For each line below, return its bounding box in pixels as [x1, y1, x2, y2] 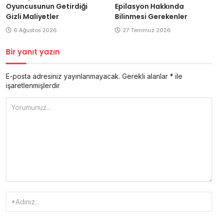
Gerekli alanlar [122, 72, 170, 81]
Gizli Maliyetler [6, 12, 59, 22]
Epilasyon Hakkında [115, 1, 184, 12]
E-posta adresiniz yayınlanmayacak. [6, 72, 120, 81]
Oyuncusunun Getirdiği [6, 1, 88, 12]
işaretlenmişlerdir [6, 81, 60, 90]
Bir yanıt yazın [6, 47, 60, 57]
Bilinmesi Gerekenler [115, 12, 187, 22]
